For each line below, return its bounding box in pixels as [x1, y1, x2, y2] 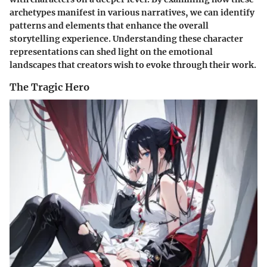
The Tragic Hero [10, 80, 89, 93]
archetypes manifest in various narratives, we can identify [10, 7, 254, 18]
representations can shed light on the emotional [10, 46, 213, 57]
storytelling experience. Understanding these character [10, 33, 243, 44]
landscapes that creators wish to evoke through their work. [10, 59, 256, 70]
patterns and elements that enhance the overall [10, 20, 209, 31]
